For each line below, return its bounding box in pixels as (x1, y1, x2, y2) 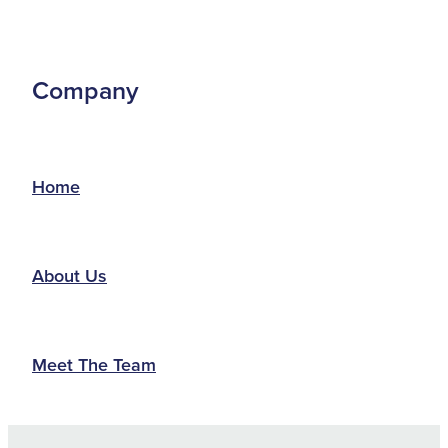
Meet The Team (32, 351, 156, 377)
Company (32, 72, 139, 109)
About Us (32, 262, 107, 288)
